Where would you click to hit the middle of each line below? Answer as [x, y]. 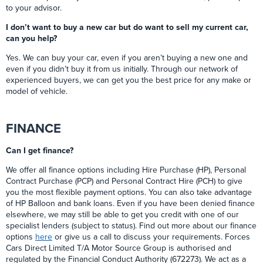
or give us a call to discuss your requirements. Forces [151, 237]
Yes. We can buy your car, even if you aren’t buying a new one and [127, 58]
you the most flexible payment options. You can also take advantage [129, 193]
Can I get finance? [40, 151]
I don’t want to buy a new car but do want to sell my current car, [127, 28]
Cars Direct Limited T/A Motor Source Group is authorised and [119, 248]
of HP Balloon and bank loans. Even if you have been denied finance [130, 204]
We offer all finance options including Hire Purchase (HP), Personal [126, 170]
